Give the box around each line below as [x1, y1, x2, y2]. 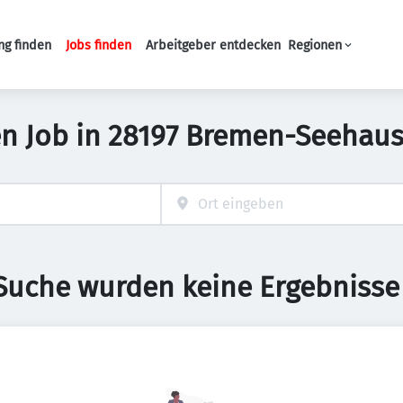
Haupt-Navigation [148, 45, 265, 62]
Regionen [288, 37, 342, 53]
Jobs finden [66, 37, 131, 53]
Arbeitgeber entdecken [146, 37, 281, 53]
